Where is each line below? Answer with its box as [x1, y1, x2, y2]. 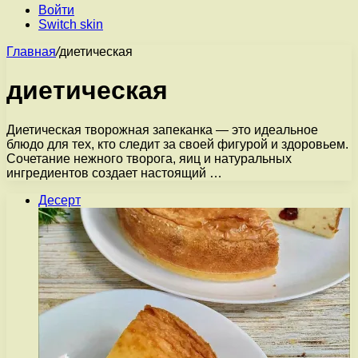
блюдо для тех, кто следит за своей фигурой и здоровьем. [6, 137, 348, 151]
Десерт [38, 193, 81, 207]
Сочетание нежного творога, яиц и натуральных [6, 151, 292, 165]
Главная [6, 45, 56, 58]
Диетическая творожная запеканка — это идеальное [6, 122, 318, 137]
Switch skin [38, 18, 103, 31]
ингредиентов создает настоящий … [6, 165, 222, 180]
